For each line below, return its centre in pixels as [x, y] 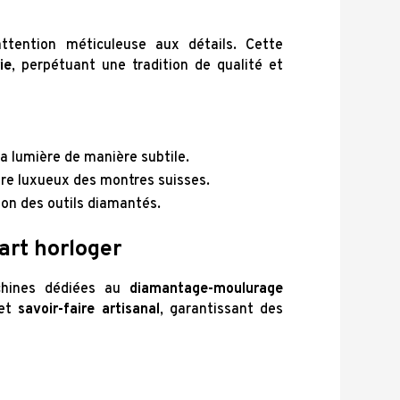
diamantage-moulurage [207, 290]
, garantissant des [221, 310]
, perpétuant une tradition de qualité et [147, 67]
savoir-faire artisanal [89, 310]
